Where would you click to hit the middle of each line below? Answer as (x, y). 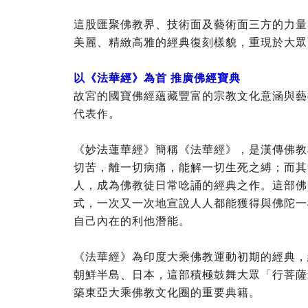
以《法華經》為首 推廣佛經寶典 (157, 78)
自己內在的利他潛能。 (132, 221)
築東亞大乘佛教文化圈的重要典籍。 (167, 292)
